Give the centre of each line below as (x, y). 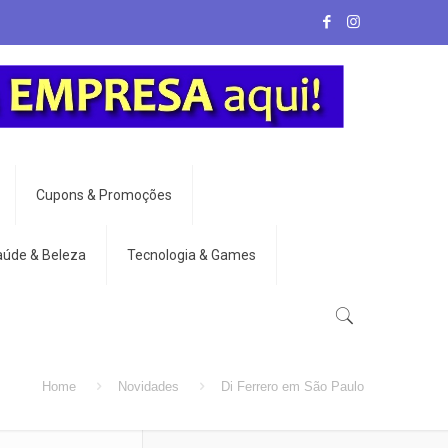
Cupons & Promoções (104, 195)
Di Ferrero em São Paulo (292, 386)
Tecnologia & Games (191, 255)
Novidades (148, 386)
